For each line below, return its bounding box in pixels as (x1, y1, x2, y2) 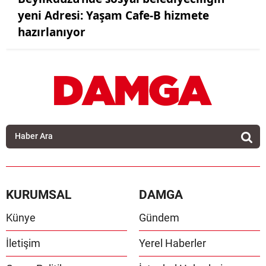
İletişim (6, 237, 40, 250)
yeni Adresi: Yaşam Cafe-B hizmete (18, 7, 209, 23)
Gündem (139, 211, 179, 224)
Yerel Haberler (139, 237, 206, 250)
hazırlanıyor (18, 24, 85, 40)
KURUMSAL (6, 188, 71, 202)
